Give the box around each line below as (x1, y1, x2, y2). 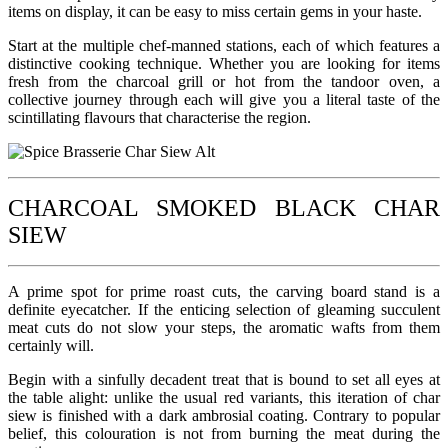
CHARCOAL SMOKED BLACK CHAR (8, 194, 440, 221)
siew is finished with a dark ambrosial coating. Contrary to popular (8, 406, 440, 424)
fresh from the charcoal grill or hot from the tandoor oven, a (8, 72, 440, 90)
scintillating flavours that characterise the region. (8, 108, 311, 126)
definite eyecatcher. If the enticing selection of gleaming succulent (8, 300, 440, 318)
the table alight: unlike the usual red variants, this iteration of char (8, 388, 440, 406)
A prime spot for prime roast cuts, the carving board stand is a (8, 282, 440, 300)
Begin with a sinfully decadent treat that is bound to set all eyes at (8, 370, 440, 388)
